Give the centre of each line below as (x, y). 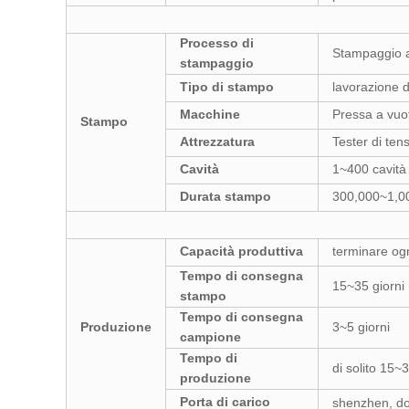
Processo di (217, 43)
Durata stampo (225, 196)
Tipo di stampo (227, 87)
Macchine (210, 114)
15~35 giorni (368, 286)
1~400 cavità (369, 169)
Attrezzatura (217, 142)
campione (210, 337)
